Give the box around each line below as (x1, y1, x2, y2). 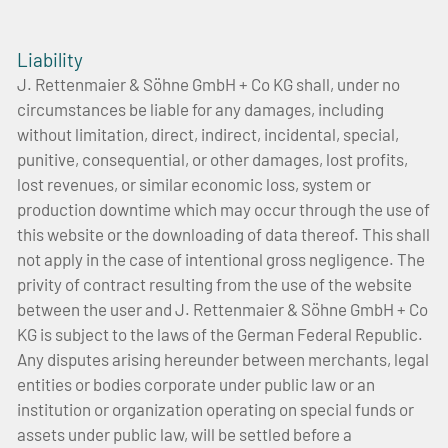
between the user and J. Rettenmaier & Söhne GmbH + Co (17, 299, 428, 320)
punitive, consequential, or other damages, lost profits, (17, 149, 408, 170)
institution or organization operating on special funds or (17, 399, 414, 420)
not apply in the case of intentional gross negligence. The (17, 249, 425, 270)
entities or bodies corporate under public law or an (17, 374, 375, 395)
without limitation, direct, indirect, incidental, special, (17, 124, 399, 145)
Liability (17, 48, 83, 72)
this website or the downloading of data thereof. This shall (17, 224, 430, 245)
